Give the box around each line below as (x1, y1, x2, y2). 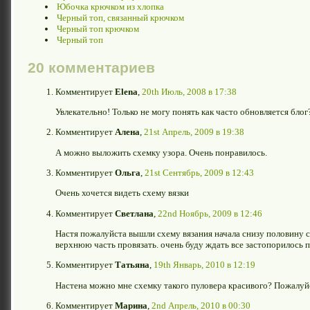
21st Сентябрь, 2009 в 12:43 (145, 167, 254, 178)
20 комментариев (28, 60, 155, 77)
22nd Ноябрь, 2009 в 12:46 (158, 208, 262, 219)
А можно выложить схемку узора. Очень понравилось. (55, 147, 267, 158)
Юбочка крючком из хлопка (57, 1, 164, 12)
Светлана (115, 208, 154, 219)
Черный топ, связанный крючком (57, 12, 184, 24)
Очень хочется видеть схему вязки (55, 188, 189, 199)
